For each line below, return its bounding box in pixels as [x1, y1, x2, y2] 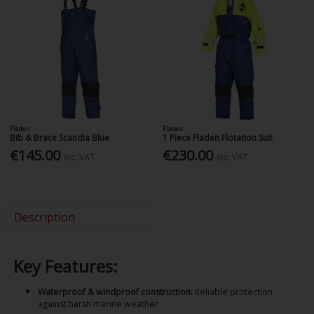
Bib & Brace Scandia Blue [10, 131, 110, 144]
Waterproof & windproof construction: [37, 285, 193, 298]
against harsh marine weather [37, 297, 158, 310]
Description [13, 210, 75, 226]
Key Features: [13, 254, 118, 278]
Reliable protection [192, 285, 273, 298]
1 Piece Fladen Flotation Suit [163, 131, 273, 144]
